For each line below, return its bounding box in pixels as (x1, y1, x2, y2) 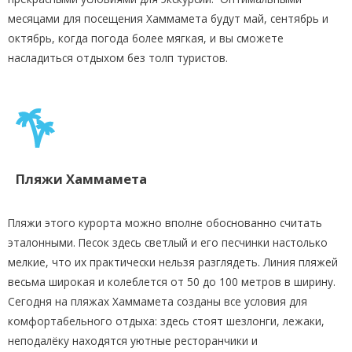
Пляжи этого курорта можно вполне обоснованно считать (8, 214, 322, 230)
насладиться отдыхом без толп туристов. (8, 49, 228, 65)
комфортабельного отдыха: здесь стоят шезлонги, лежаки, (8, 313, 324, 328)
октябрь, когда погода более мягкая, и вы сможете (8, 30, 284, 46)
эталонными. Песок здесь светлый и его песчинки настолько (8, 234, 328, 250)
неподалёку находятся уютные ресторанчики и (8, 332, 258, 348)
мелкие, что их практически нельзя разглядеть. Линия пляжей (8, 254, 338, 269)
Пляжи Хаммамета (16, 169, 147, 188)
